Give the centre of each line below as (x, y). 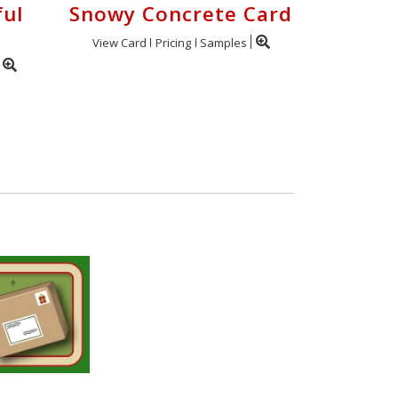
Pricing (173, 43)
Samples (223, 43)
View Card (119, 43)
